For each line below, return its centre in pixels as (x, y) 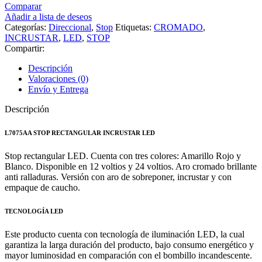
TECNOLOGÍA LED (34, 211)
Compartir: (25, 48)
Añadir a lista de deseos (48, 16)
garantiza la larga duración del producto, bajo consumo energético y (129, 244)
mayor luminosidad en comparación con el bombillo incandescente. (128, 255)
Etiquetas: (133, 27)
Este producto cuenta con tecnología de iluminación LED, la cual (125, 234)
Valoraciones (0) (58, 78)
